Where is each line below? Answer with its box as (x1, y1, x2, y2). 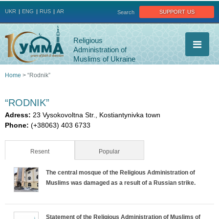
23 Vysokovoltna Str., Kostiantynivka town (33, 110, 160, 119)
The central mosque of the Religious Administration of (46, 169, 195, 176)
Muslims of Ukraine (73, 55, 135, 63)
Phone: (5, 121, 31, 129)
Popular (99, 148, 120, 155)
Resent (30, 148, 49, 155)
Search (117, 9, 134, 15)
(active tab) (49, 148, 79, 155)
